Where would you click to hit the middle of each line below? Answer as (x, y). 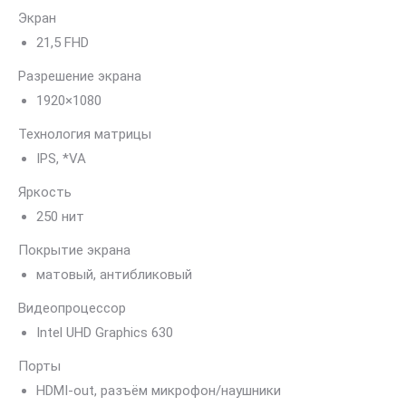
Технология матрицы (85, 134)
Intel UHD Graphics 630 (105, 333)
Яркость (45, 192)
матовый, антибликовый (114, 275)
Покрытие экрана (74, 250)
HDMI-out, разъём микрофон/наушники (159, 391)
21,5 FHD (63, 43)
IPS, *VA (61, 159)
